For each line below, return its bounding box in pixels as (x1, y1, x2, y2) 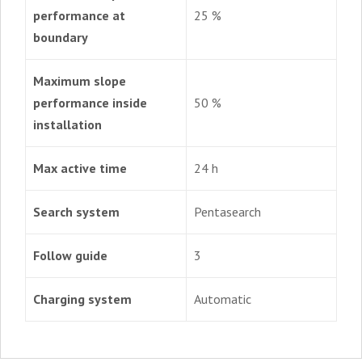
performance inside (33, 95, 148, 112)
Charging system (33, 291, 133, 308)
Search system (33, 204, 120, 221)
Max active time (33, 160, 128, 177)
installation (33, 116, 103, 133)
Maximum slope (33, 73, 127, 90)
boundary (33, 29, 89, 46)
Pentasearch (194, 204, 262, 221)
